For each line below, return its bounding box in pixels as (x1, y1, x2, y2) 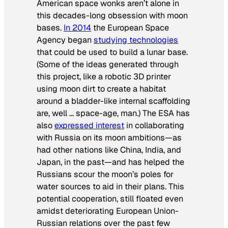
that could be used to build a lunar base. (37, 46, 188, 58)
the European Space (91, 22, 169, 33)
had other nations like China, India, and (37, 144, 181, 155)
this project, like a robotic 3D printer (37, 71, 171, 82)
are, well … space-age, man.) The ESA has (37, 107, 190, 119)
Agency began (37, 34, 94, 45)
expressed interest (54, 120, 124, 131)
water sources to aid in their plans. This (37, 181, 184, 192)
